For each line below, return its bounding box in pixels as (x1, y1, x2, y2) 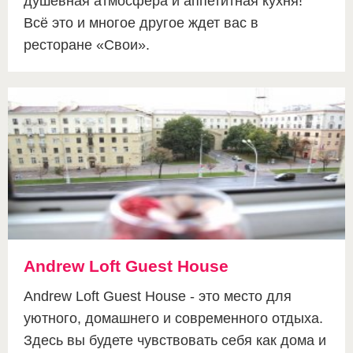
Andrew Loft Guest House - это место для (24, 288, 292, 305)
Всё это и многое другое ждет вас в (24, 15, 258, 32)
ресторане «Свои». (24, 37, 150, 54)
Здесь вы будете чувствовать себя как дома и (24, 333, 326, 349)
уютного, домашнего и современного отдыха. (24, 310, 323, 327)
